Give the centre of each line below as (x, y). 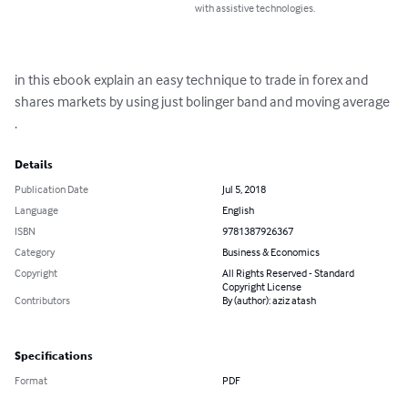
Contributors (42, 301)
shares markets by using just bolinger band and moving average (204, 102)
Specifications (54, 357)
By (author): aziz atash (269, 301)
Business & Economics (271, 252)
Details (34, 165)
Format (31, 381)
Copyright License (262, 287)
